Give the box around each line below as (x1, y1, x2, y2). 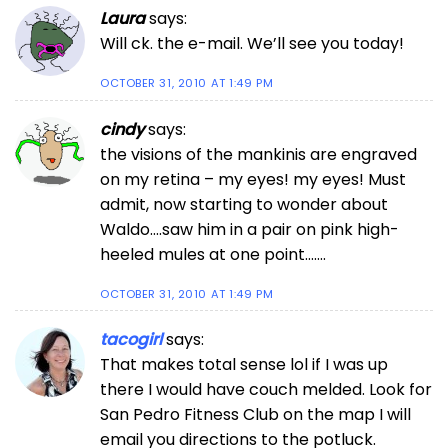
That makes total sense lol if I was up (100, 353, 388, 377)
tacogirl (100, 328, 162, 352)
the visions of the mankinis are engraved (100, 142, 417, 166)
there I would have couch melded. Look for (100, 378, 432, 402)
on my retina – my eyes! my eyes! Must (100, 167, 406, 191)
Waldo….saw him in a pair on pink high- (100, 217, 399, 241)
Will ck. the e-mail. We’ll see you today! (100, 32, 404, 56)
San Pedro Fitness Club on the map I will (100, 403, 411, 427)
